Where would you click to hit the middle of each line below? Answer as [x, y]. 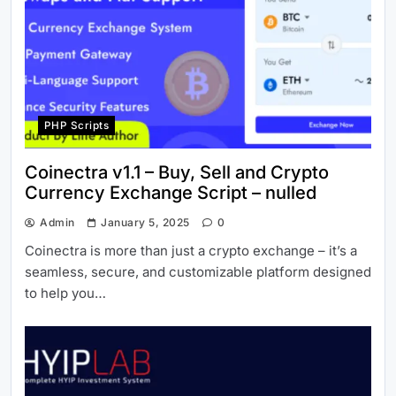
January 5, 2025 [145, 223]
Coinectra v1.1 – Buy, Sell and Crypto [177, 173]
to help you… [65, 293]
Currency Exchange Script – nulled [171, 193]
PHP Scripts [77, 126]
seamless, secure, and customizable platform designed [198, 272]
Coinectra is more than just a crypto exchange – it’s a [191, 251]
